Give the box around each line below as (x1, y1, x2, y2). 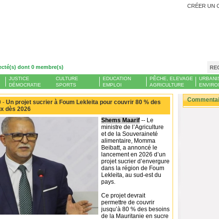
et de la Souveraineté (101, 131, 158, 137)
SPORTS (56, 82, 76, 88)
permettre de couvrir (101, 199, 154, 206)
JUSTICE (9, 76, 29, 81)
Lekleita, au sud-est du (101, 172, 161, 178)
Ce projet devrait (101, 192, 145, 199)
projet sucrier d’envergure (101, 158, 170, 165)
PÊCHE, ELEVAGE (150, 76, 193, 81)
